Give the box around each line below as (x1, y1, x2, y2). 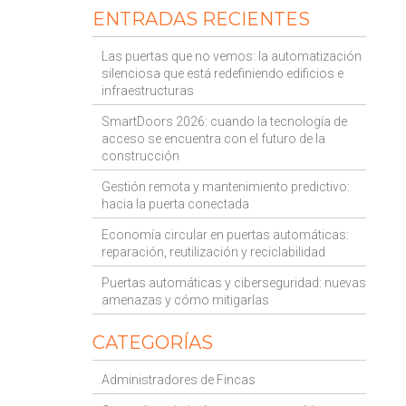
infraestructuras (101, 83, 194, 98)
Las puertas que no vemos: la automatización (101, 49, 362, 63)
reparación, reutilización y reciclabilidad (101, 245, 325, 259)
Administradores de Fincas (101, 372, 256, 387)
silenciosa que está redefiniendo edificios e (101, 66, 343, 81)
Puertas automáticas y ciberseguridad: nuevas (101, 275, 366, 290)
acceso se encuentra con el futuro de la (101, 131, 325, 146)
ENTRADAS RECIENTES (92, 8, 310, 30)
